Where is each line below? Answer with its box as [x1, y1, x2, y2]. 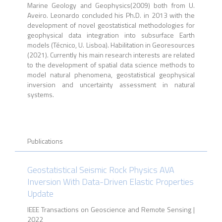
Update [27, 187, 54, 200]
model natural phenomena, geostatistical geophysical [27, 69, 195, 80]
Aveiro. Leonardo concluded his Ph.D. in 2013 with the [27, 10, 195, 20]
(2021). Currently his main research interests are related [27, 50, 195, 60]
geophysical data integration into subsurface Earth [27, 30, 195, 40]
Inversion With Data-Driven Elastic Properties [27, 175, 194, 188]
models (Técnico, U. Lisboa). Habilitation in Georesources [27, 40, 195, 50]
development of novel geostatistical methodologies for [27, 20, 195, 30]
